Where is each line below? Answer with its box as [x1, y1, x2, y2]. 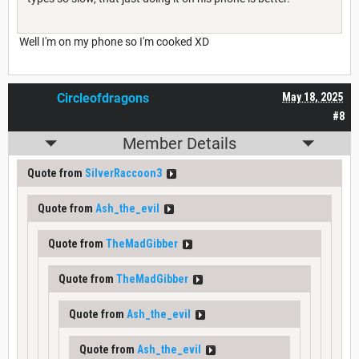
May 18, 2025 [282, 91, 343, 104]
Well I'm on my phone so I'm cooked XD [17, 35, 209, 49]
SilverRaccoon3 [85, 167, 162, 180]
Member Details [123, 134, 236, 154]
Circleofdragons [57, 91, 149, 107]
